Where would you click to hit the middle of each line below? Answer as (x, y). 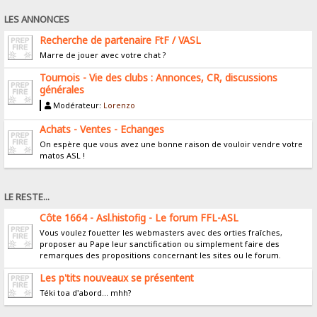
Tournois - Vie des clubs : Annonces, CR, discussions (159, 77)
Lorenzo (120, 105)
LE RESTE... (27, 197)
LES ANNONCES (37, 19)
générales (62, 89)
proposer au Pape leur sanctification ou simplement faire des (160, 243)
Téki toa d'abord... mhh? (86, 292)
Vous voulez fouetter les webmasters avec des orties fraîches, (161, 232)
